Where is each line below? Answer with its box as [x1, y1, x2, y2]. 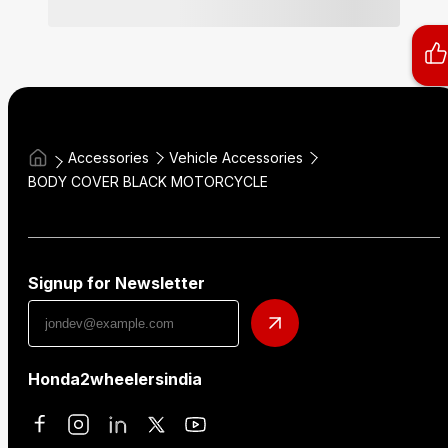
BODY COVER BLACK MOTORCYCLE [28, 173, 268, 190]
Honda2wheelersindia [28, 369, 202, 389]
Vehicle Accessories [169, 149, 303, 166]
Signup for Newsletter [28, 273, 205, 293]
